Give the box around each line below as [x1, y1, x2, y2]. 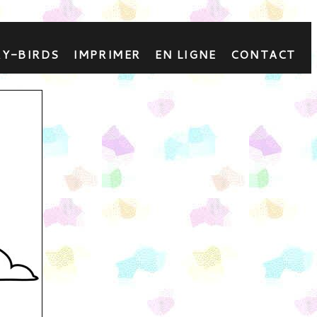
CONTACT [230, 46, 296, 62]
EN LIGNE [154, 46, 217, 62]
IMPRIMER [73, 46, 141, 62]
